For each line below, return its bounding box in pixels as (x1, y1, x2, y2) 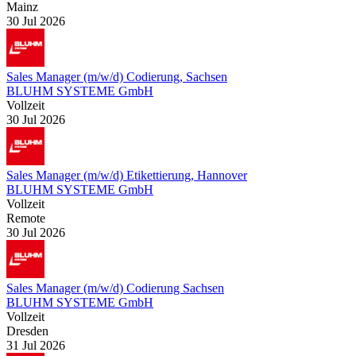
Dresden (6, 323, 48, 338)
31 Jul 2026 (6, 338, 65, 352)
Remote (6, 211, 45, 225)
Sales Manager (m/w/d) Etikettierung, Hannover (6, 168, 247, 182)
